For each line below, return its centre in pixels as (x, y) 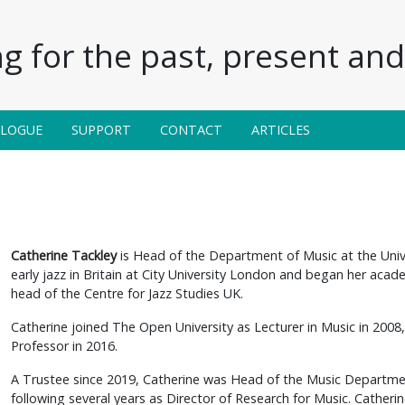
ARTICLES (281, 129)
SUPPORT (101, 129)
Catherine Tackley (64, 255)
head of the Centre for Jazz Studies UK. (127, 293)
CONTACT (191, 129)
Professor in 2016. (64, 346)
